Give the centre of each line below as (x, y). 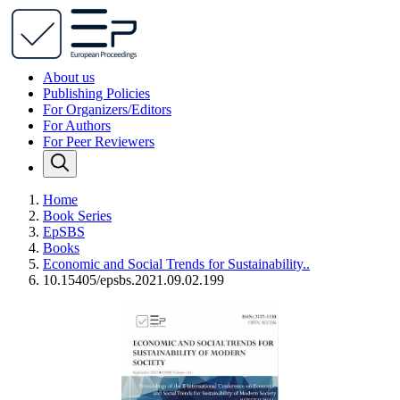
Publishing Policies (96, 93)
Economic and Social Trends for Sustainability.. (176, 264)
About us (69, 77)
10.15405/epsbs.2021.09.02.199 (133, 280)
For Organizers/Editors (107, 109)
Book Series (77, 216)
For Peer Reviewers (99, 142)
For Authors (77, 125)
